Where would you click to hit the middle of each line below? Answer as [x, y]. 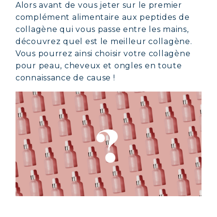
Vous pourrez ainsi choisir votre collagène [103, 54]
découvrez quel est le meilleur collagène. [104, 41]
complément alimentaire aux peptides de [103, 17]
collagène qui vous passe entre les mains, [102, 29]
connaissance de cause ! [65, 78]
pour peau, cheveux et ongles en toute [99, 66]
